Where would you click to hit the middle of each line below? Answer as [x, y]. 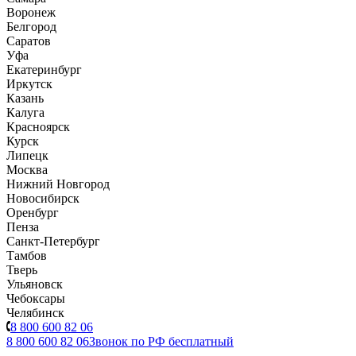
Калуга [25, 112]
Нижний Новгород [58, 184]
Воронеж [31, 12]
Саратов [29, 41]
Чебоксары [36, 298]
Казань [25, 98]
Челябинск [35, 313]
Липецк [27, 155]
